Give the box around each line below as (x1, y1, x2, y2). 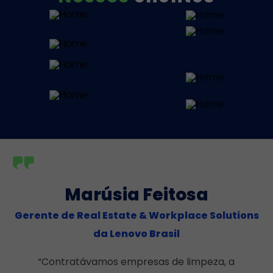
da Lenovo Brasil (93, 226, 180, 241)
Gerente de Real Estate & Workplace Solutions (14, 208, 259, 222)
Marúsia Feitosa (65, 182, 208, 207)
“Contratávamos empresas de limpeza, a (38, 254, 235, 269)
